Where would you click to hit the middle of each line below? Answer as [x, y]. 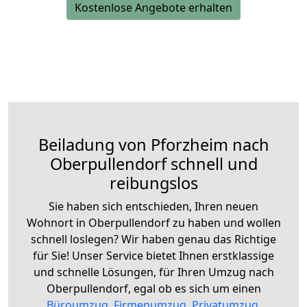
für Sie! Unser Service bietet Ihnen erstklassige [153, 255]
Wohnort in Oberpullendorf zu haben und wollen [153, 222]
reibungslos [153, 183]
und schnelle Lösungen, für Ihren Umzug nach [153, 272]
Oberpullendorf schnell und [153, 163]
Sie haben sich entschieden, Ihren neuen [153, 206]
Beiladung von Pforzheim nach [153, 144]
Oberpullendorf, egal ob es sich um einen [153, 288]
